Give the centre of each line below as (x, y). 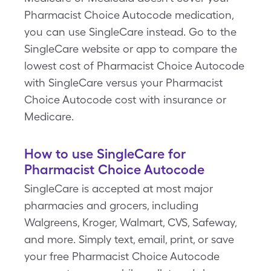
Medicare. (49, 116)
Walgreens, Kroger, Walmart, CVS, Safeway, (130, 222)
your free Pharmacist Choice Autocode (122, 256)
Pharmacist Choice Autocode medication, (129, 15)
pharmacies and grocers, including (111, 205)
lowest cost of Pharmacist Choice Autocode (134, 66)
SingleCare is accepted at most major (119, 188)
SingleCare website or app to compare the (131, 49)
